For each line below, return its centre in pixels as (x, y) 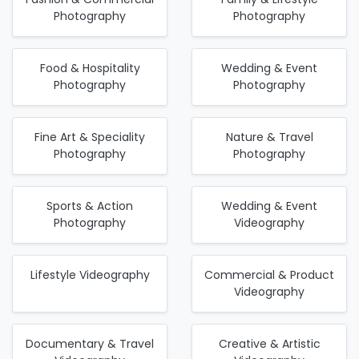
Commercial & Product (269, 274)
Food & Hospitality (90, 68)
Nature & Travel (269, 137)
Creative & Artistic (269, 343)
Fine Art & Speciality (90, 137)
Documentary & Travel (90, 343)
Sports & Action (90, 206)
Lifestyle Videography (90, 274)
